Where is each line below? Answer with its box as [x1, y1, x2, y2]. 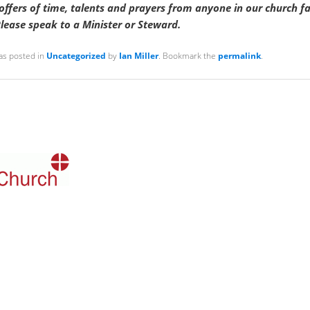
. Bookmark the [158, 49, 218, 62]
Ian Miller [118, 49, 158, 62]
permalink [217, 49, 261, 62]
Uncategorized [46, 49, 106, 62]
